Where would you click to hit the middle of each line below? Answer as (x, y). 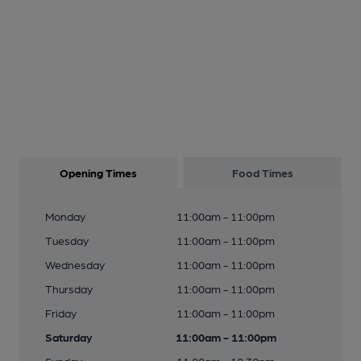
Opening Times (98, 172)
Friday (61, 313)
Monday (65, 216)
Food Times (263, 172)
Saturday (69, 337)
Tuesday (67, 240)
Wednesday (75, 264)
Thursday (69, 288)
